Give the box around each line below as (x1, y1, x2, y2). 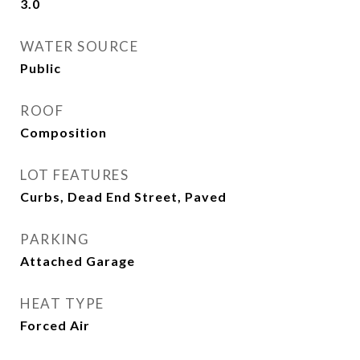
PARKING (20, 231, 90, 247)
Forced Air (20, 317, 90, 333)
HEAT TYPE (20, 295, 104, 312)
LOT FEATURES (20, 166, 129, 183)
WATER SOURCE (20, 38, 138, 55)
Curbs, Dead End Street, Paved (20, 189, 227, 204)
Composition (20, 125, 107, 140)
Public (20, 60, 61, 76)
